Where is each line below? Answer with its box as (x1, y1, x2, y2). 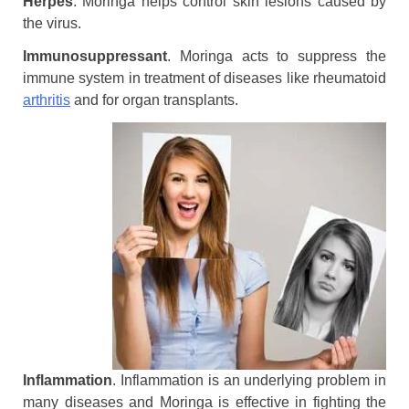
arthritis (23, 91, 70, 108)
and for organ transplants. (70, 91, 238, 108)
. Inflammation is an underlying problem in (112, 372, 386, 388)
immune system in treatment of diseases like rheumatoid (23, 69, 386, 86)
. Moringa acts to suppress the (167, 47, 386, 64)
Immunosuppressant (23, 47, 167, 64)
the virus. (23, 15, 81, 31)
